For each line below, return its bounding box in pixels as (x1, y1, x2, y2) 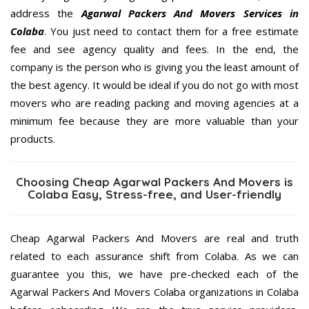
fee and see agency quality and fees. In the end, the (10, 42, 299, 57)
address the (10, 6, 81, 21)
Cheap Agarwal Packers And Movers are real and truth (10, 231, 299, 246)
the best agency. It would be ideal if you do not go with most (10, 78, 299, 92)
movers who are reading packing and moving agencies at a (10, 96, 299, 110)
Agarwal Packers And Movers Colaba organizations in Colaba (10, 285, 299, 299)
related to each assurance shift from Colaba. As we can (10, 249, 299, 263)
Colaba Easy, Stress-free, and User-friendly (28, 187, 281, 202)
